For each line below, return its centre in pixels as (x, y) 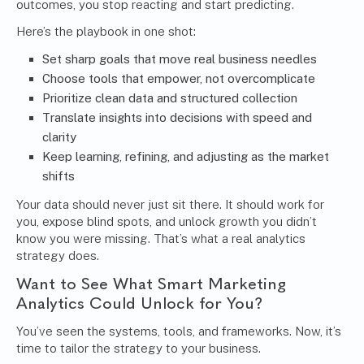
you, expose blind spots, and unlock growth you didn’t (167, 222)
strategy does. (58, 256)
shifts (58, 176)
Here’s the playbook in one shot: (106, 32)
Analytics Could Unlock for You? (139, 303)
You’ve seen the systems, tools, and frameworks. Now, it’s (179, 331)
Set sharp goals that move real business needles (180, 59)
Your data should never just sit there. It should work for (170, 205)
